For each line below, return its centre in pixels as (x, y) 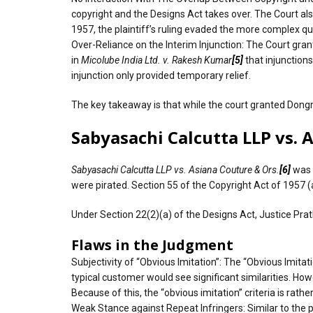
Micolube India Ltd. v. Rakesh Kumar (156, 60)
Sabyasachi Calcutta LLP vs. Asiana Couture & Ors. (175, 169)
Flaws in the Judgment (152, 245)
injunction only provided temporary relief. (161, 75)
